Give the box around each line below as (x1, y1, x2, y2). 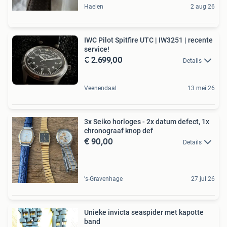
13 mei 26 (187, 84, 215, 92)
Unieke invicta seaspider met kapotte (84, 208, 165, 216)
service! (84, 45, 109, 53)
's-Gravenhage (84, 175, 123, 182)
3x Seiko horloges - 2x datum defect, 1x (84, 117, 209, 126)
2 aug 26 (191, 3, 215, 10)
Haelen (84, 3, 103, 10)
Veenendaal (84, 84, 117, 92)
